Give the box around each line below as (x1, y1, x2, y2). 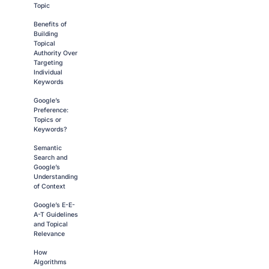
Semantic (34, 144, 62, 152)
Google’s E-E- (34, 201, 75, 209)
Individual (34, 68, 62, 76)
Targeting (34, 59, 63, 67)
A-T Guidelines (34, 211, 78, 219)
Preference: (34, 106, 68, 114)
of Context (34, 183, 65, 190)
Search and (34, 154, 67, 162)
